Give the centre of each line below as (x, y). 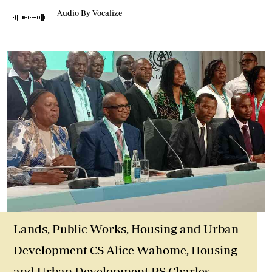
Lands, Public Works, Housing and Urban (126, 229)
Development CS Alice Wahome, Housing (125, 250)
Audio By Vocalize (90, 13)
